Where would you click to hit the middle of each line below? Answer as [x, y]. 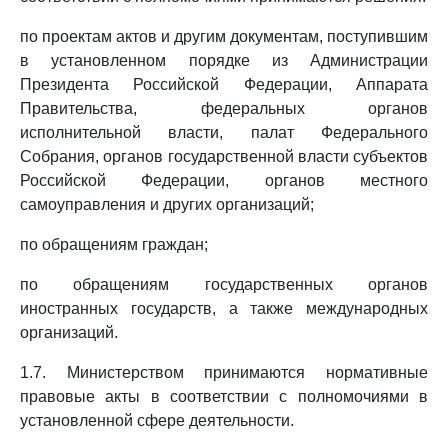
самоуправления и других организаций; [167, 204]
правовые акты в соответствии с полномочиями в [224, 396]
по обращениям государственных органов [224, 284]
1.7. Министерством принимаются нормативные [224, 372]
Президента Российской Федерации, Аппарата [224, 84]
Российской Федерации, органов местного [224, 180]
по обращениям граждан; [114, 244]
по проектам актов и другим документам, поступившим [224, 36]
